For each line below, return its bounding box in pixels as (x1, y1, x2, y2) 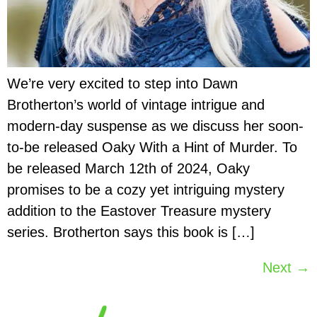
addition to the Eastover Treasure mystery (7, 202, 271, 219)
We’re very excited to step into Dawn (7, 75, 238, 91)
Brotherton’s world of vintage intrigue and (7, 96, 265, 113)
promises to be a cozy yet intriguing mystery (7, 181, 284, 197)
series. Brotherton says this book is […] (7, 224, 255, 240)
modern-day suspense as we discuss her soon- (7, 117, 304, 134)
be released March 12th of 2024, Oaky (7, 160, 250, 176)
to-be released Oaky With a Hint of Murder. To (7, 139, 297, 155)
